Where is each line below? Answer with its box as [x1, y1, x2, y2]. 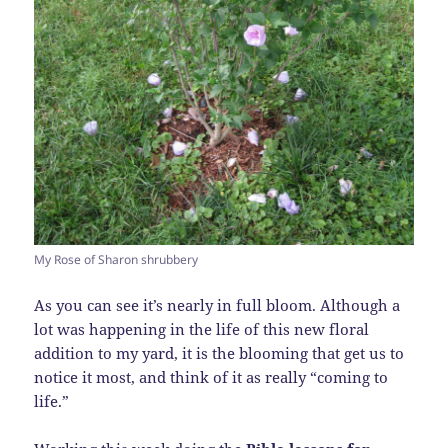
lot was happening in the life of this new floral [34, 318, 370, 339]
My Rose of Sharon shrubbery [34, 250, 199, 268]
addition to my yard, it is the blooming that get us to [34, 342, 405, 363]
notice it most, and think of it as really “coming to [34, 366, 389, 387]
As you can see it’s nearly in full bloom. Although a [34, 294, 401, 315]
